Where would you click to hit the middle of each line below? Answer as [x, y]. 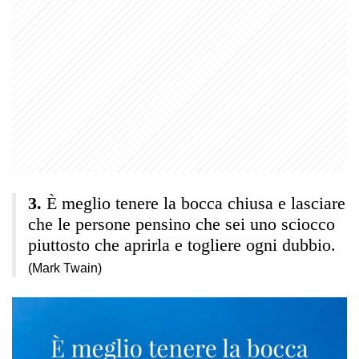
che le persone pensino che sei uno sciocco [182, 224]
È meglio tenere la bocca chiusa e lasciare [196, 203]
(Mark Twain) [65, 268]
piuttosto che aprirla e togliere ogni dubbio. [182, 244]
